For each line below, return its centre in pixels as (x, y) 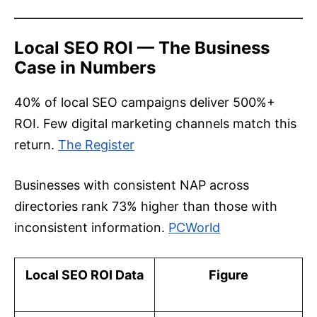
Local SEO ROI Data (85, 275)
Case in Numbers (85, 68)
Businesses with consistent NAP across (132, 185)
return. (34, 145)
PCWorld (194, 228)
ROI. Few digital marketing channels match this (155, 124)
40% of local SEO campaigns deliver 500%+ (145, 103)
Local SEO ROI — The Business (142, 48)
